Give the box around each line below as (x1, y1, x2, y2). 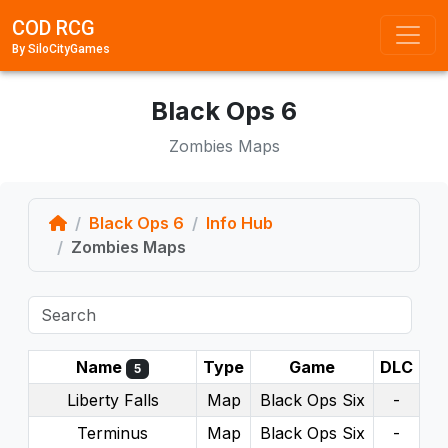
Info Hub (206, 212, 273, 233)
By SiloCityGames (12, 41, 110, 56)
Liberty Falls (66, 389, 159, 410)
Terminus (77, 422, 148, 443)
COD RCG (12, 16, 95, 40)
